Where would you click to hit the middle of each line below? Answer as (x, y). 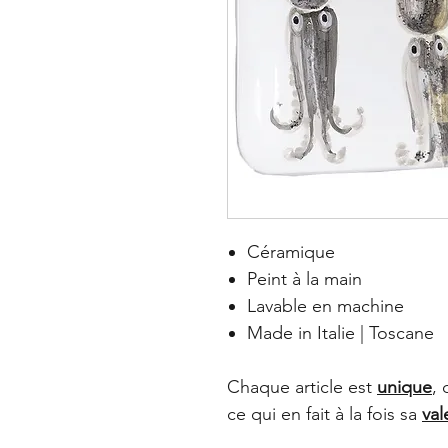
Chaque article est (302, 386)
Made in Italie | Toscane (340, 332)
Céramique (291, 251)
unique (404, 386)
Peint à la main (304, 278)
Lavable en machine (325, 305)
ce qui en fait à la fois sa (324, 413)
